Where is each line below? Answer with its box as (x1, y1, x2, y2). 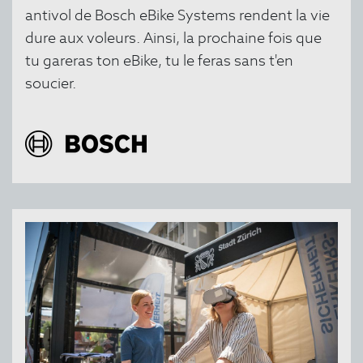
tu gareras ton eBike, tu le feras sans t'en (25, 51, 293, 70)
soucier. (25, 74, 76, 93)
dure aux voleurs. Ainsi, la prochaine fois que (25, 28, 322, 48)
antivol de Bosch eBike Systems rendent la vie (25, 6, 330, 25)
